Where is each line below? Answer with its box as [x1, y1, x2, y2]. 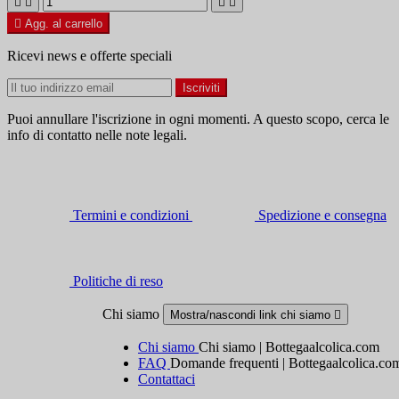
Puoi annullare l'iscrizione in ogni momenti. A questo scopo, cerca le [7, 111, 389, 126]
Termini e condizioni [73, 208, 189, 223]
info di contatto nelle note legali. [7, 127, 187, 142]
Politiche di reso [73, 273, 163, 289]
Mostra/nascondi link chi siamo [170, 308, 334, 322]
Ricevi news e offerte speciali [7, 48, 172, 63]
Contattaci [138, 371, 195, 387]
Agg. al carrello [25, 17, 102, 30]
